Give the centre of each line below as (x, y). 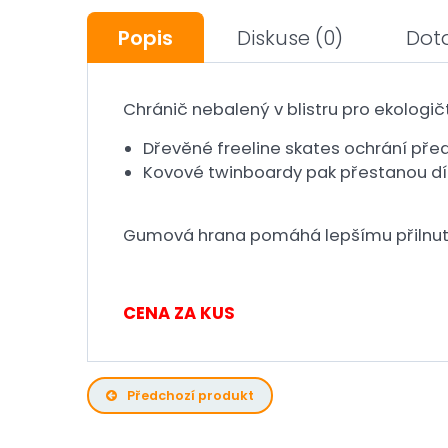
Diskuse (273, 38)
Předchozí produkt (191, 395)
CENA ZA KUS (179, 313)
